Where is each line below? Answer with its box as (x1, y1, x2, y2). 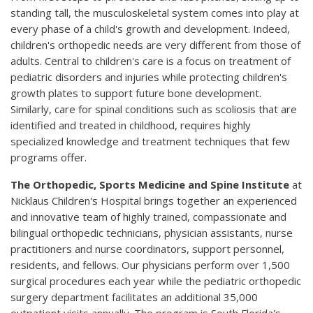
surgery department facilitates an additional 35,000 (10, 290, 258, 305)
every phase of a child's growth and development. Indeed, (10, 22, 290, 36)
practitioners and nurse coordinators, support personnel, (10, 242, 284, 256)
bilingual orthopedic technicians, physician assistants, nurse (10, 226, 293, 240)
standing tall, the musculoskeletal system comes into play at (10, 6, 299, 20)
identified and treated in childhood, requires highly (10, 118, 251, 133)
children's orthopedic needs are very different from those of (10, 38, 300, 52)
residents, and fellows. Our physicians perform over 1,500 (10, 258, 290, 272)
